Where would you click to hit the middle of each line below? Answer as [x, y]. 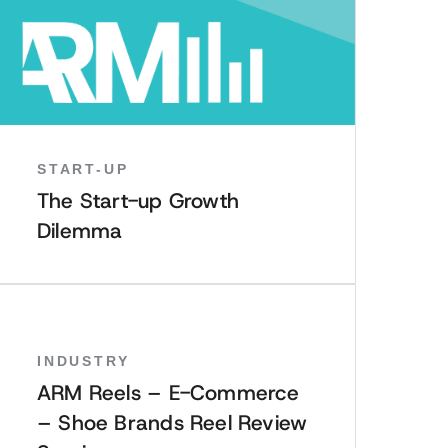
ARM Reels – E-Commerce [168, 393]
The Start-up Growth [138, 201]
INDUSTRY [83, 360]
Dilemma [80, 231]
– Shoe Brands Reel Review [172, 423]
